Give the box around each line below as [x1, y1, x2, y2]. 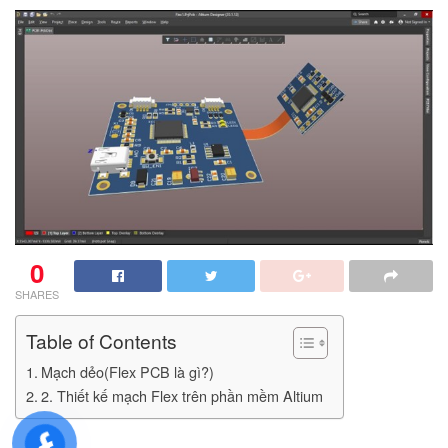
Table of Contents [26, 327, 177, 355]
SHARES [15, 286, 59, 303]
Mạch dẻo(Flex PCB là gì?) [40, 361, 214, 383]
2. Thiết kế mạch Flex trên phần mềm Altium [40, 385, 323, 407]
